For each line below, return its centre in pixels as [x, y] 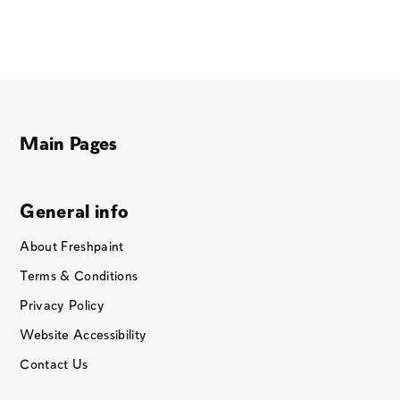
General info [75, 213]
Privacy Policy [62, 306]
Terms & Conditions [79, 277]
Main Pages [69, 145]
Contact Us [54, 365]
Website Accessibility [83, 336]
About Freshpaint [72, 247]
